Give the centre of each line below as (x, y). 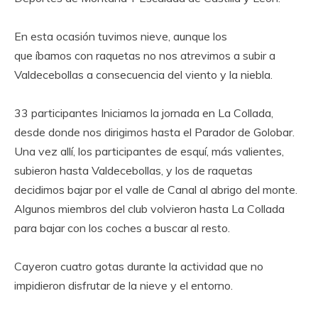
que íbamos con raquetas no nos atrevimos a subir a (145, 55)
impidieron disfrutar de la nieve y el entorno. (124, 285)
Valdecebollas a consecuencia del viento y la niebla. (143, 75)
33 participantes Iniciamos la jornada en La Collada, (144, 113)
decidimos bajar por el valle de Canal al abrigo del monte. (156, 190)
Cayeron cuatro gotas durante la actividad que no (139, 266)
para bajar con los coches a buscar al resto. (122, 228)
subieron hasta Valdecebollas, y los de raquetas (133, 170)
